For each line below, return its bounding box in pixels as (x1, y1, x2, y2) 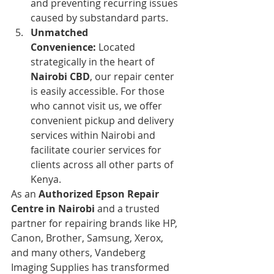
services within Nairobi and (31, 128, 158, 142)
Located (96, 40, 138, 54)
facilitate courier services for (31, 143, 164, 157)
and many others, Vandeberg (11, 245, 148, 259)
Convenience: (31, 40, 96, 54)
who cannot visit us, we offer (31, 98, 165, 113)
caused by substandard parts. (31, 10, 168, 24)
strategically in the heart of (31, 54, 157, 68)
